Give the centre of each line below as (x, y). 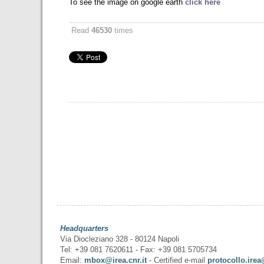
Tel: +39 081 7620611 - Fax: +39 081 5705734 (139, 250)
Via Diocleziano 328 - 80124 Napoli (120, 239)
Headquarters (85, 228)
